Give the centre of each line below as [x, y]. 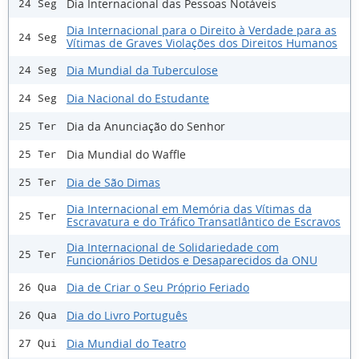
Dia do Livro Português [127, 315]
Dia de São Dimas [113, 182]
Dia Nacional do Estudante [138, 98]
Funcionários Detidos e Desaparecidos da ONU [192, 260]
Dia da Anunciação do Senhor [146, 126]
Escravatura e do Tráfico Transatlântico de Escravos [204, 222]
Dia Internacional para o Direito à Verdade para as [202, 30]
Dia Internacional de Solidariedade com [173, 248]
